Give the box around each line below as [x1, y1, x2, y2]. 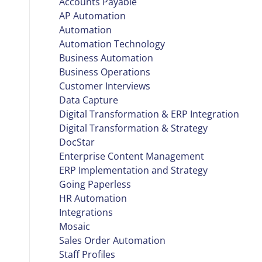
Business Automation [59, 51, 153, 64]
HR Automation [59, 191, 127, 205]
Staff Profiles [59, 247, 115, 261]
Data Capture [59, 93, 118, 106]
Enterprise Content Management [59, 149, 204, 163]
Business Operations [59, 65, 150, 78]
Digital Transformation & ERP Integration [59, 107, 239, 120]
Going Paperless [59, 177, 131, 191]
